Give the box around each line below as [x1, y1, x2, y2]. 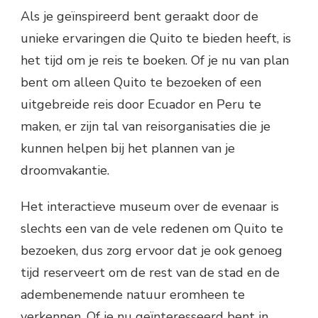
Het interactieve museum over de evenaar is [21, 198, 279, 216]
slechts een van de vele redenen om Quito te [21, 220, 283, 238]
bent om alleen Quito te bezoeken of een [21, 74, 261, 92]
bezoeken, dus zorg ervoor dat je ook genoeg [21, 242, 283, 260]
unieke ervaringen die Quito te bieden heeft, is [21, 30, 291, 48]
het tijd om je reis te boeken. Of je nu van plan [21, 52, 289, 70]
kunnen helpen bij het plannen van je [21, 140, 235, 158]
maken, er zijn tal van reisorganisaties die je [21, 118, 270, 136]
